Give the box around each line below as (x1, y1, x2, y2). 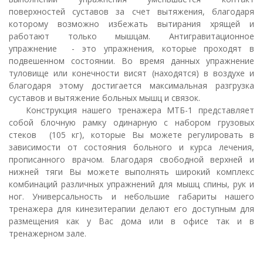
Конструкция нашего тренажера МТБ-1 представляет (9, 104, 254, 116)
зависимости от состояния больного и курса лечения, (9, 141, 254, 153)
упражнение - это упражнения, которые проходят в (9, 43, 254, 54)
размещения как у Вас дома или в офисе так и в (9, 215, 254, 227)
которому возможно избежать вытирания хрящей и (9, 18, 254, 29)
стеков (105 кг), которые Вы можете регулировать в (9, 129, 254, 140)
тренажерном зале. (9, 228, 86, 239)
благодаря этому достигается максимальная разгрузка (9, 80, 254, 91)
